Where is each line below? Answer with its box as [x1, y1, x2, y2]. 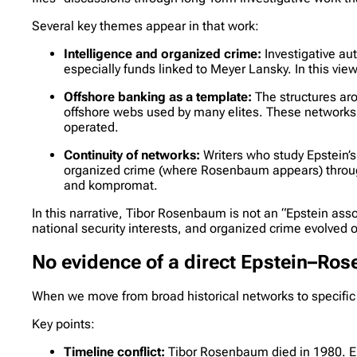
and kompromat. [64, 177, 159, 193]
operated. [64, 119, 120, 135]
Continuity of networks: [64, 147, 201, 163]
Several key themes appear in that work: [32, 18, 260, 33]
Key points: [32, 316, 96, 331]
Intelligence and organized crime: [64, 45, 262, 61]
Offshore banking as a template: [64, 88, 253, 104]
